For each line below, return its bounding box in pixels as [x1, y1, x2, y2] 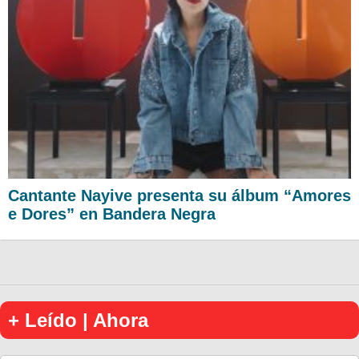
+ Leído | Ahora [8, 309, 148, 331]
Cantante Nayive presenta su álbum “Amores [8, 186, 351, 204]
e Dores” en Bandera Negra [8, 204, 216, 223]
